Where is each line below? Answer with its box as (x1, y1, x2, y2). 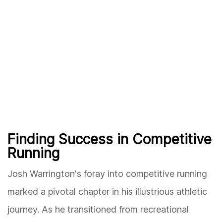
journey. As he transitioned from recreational (7, 204, 189, 215)
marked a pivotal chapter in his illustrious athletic (7, 186, 207, 197)
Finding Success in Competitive (7, 131, 212, 148)
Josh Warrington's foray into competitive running (7, 168, 207, 179)
